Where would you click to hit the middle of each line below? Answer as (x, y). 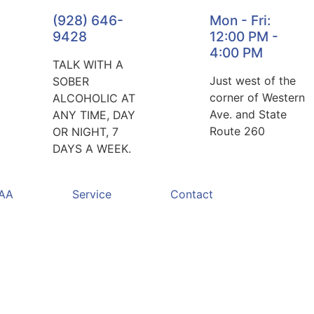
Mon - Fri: (240, 20)
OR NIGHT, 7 (85, 132)
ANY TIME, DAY (94, 115)
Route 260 (237, 131)
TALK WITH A (88, 64)
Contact (192, 194)
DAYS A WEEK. (91, 149)
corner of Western (257, 97)
